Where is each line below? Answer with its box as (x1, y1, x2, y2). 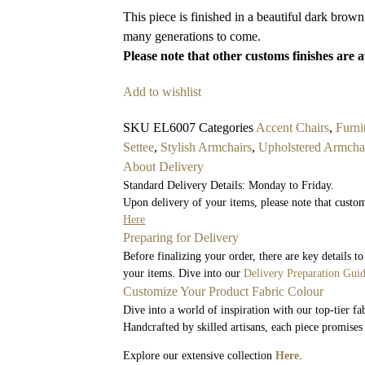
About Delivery (123, 159, 204, 174)
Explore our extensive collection (123, 349, 276, 362)
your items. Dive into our (123, 266, 244, 279)
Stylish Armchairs (161, 139, 253, 154)
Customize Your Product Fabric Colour (123, 284, 324, 298)
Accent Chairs (256, 120, 330, 134)
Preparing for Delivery (123, 230, 240, 244)
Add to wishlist (123, 84, 202, 99)
